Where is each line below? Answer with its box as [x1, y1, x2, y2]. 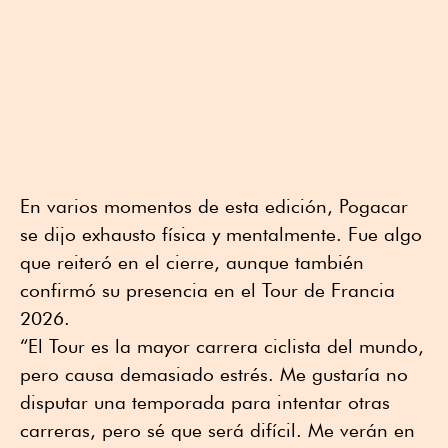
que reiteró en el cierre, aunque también [20, 251, 364, 274]
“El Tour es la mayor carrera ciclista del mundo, [20, 335, 424, 358]
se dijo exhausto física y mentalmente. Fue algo [20, 223, 422, 246]
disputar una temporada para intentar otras [20, 391, 390, 414]
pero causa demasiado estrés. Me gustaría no [20, 363, 408, 386]
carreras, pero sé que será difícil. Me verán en [20, 419, 415, 442]
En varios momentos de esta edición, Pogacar [20, 195, 408, 218]
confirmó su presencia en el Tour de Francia [20, 279, 395, 302]
